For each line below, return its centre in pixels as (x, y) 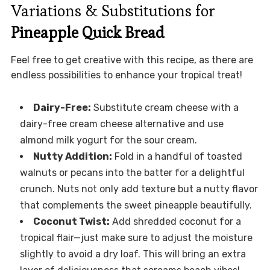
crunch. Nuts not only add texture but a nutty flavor (139, 189)
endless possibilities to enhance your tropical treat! (126, 75)
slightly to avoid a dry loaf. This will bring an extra (133, 254)
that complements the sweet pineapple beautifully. (136, 205)
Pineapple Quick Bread (87, 32)
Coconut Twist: (71, 221)
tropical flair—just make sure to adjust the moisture (136, 237)
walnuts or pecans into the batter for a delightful (132, 172)
